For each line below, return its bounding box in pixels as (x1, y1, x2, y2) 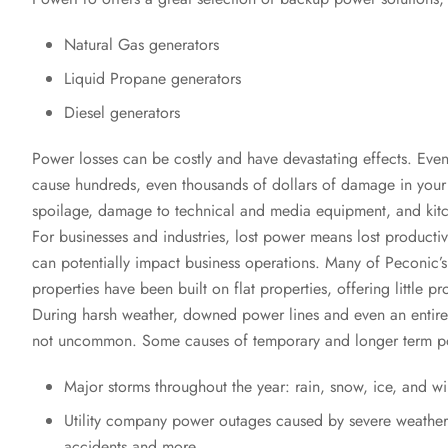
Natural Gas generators (64, 33, 219, 56)
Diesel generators (64, 101, 180, 124)
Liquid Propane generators (64, 67, 241, 90)
